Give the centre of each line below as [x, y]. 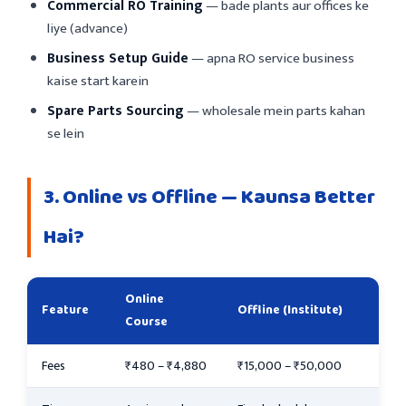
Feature [65, 309]
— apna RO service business [271, 58]
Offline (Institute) [290, 309]
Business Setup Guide [118, 58]
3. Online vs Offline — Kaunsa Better [209, 197]
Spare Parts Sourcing [116, 111]
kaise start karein [98, 81]
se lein [66, 133]
